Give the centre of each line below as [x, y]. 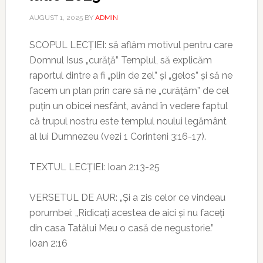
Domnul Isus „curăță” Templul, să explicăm [120, 60]
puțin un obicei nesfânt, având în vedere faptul [128, 106]
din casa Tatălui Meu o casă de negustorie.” [121, 228]
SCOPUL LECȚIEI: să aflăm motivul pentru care [131, 45]
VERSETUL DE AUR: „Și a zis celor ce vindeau [127, 198]
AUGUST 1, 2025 [56, 18]
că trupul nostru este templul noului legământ [128, 121]
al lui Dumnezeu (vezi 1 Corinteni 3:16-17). [119, 136]
